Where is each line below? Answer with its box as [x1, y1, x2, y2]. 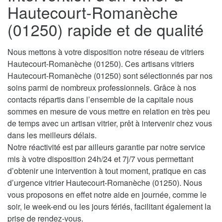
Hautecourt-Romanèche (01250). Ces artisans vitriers [7, 58, 194, 70]
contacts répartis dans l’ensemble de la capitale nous [7, 94, 193, 106]
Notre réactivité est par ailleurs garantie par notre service [7, 141, 205, 153]
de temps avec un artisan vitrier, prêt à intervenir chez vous [7, 117, 212, 129]
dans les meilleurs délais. [7, 129, 97, 141]
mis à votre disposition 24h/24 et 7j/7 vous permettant [7, 153, 193, 165]
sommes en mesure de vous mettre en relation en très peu [7, 106, 210, 117]
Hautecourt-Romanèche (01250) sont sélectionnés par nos [7, 70, 213, 82]
